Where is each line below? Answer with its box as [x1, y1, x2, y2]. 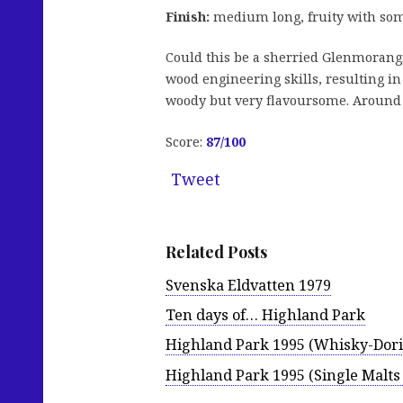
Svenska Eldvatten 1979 [166, 275, 331, 296]
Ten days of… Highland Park [166, 305, 365, 326]
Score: [166, 132, 206, 150]
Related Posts [166, 241, 267, 264]
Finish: [166, 7, 210, 25]
